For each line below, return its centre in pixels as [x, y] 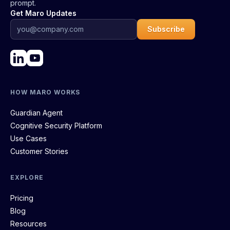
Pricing [22, 198]
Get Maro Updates [43, 13]
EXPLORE [27, 177]
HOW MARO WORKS [45, 92]
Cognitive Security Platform [56, 125]
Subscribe [166, 29]
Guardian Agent [36, 112]
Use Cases [28, 138]
